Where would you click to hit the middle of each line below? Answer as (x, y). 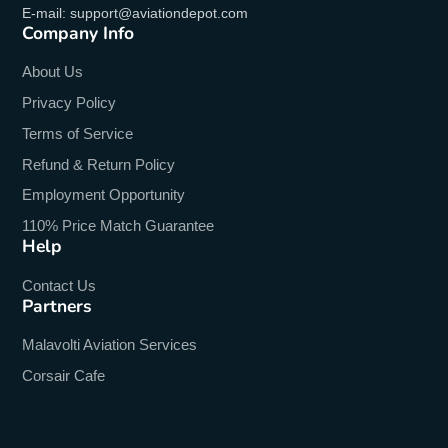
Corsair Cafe (64, 376)
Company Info (78, 32)
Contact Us (59, 285)
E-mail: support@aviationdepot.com (135, 12)
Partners (57, 305)
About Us (53, 72)
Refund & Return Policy (99, 164)
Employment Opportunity (104, 195)
